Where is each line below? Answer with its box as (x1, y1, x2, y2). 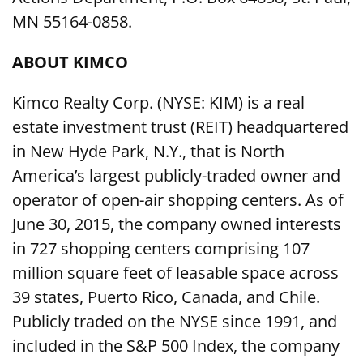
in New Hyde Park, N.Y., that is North (12, 140, 284, 163)
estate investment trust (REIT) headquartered (12, 116, 348, 139)
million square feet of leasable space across (12, 262, 339, 284)
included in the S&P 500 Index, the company (12, 335, 340, 357)
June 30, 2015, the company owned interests (12, 213, 341, 236)
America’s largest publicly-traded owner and (12, 164, 340, 187)
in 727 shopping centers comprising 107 (12, 237, 310, 260)
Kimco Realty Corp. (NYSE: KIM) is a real (12, 92, 305, 114)
